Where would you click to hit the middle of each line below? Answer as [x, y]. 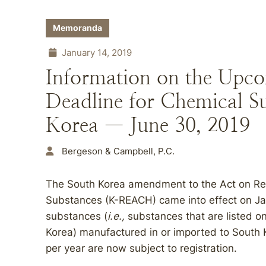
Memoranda [77, 28]
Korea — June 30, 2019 [148, 125]
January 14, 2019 [96, 53]
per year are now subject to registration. [141, 248]
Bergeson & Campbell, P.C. [118, 151]
